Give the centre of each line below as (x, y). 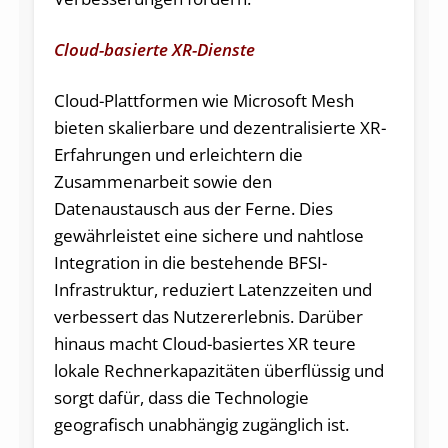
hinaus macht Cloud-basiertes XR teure (204, 343)
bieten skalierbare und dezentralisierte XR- (219, 127)
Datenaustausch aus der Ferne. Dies (193, 208)
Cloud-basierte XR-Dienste (154, 49)
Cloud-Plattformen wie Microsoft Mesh (203, 100)
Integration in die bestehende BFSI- (190, 262)
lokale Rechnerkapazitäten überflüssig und (218, 370)
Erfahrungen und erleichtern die (178, 154)
